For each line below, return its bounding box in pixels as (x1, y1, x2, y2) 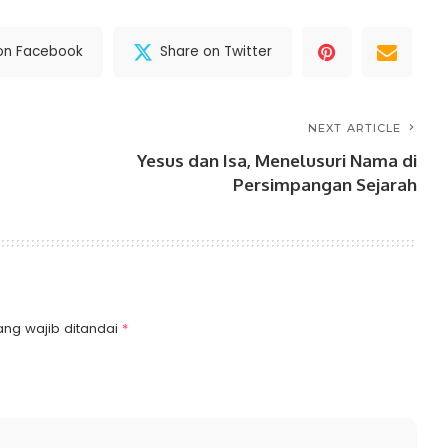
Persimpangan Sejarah (233, 173, 418, 195)
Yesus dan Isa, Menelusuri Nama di (137, 149, 418, 171)
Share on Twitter (160, 42, 273, 62)
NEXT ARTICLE (308, 120, 402, 135)
